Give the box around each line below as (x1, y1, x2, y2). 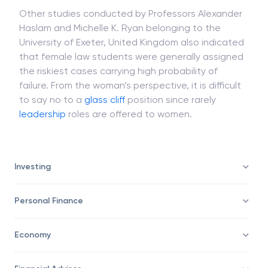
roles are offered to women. (66, 137, 192, 148)
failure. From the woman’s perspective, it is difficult (19, 108, 241, 120)
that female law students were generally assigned (19, 80, 243, 91)
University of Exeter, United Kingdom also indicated (19, 65, 244, 77)
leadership (19, 137, 66, 148)
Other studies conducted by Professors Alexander (19, 36, 242, 48)
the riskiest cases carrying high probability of (19, 94, 218, 105)
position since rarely (125, 123, 216, 134)
